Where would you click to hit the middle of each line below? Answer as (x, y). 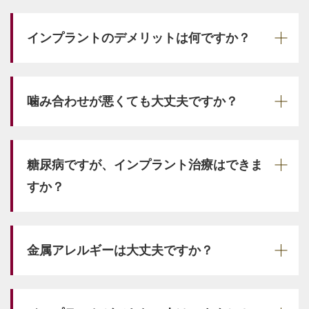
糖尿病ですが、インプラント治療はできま (145, 165)
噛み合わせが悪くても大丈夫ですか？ (132, 101)
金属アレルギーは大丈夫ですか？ (120, 250)
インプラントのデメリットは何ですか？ (139, 38)
